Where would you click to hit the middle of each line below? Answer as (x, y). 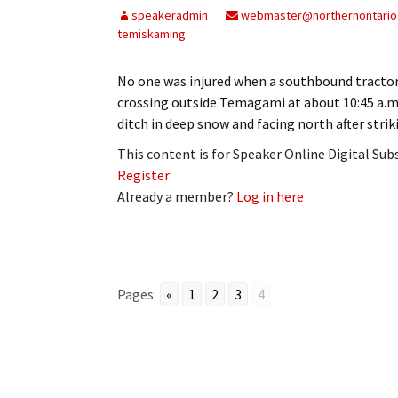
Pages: (137, 294)
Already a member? (177, 196)
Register (143, 175)
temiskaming (151, 33)
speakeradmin (170, 15)
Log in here (270, 196)
